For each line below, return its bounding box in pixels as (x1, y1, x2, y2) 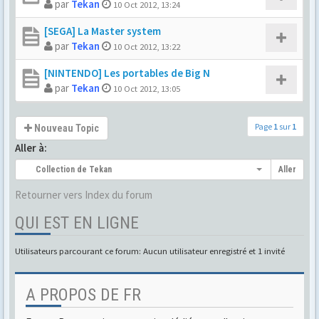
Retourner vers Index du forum (15, 188, 152, 202)
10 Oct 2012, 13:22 (113, 41, 180, 52)
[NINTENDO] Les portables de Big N (44, 66, 210, 80)
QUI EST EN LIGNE (15, 213, 139, 233)
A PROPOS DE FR (26, 285, 141, 305)
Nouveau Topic (32, 122, 99, 134)
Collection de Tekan (23, 164, 112, 174)
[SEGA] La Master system (44, 24, 161, 38)
